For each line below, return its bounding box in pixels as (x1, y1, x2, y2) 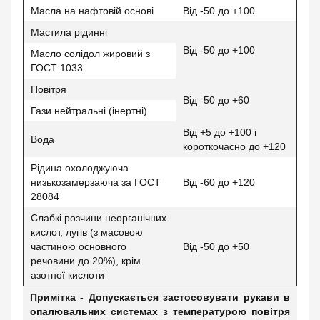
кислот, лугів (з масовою (31, 226, 143, 238)
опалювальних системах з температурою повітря (30, 306, 290, 317)
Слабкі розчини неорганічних (31, 212, 166, 224)
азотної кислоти (31, 269, 104, 281)
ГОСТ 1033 (31, 62, 83, 74)
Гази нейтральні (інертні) (31, 105, 147, 116)
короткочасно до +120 (183, 141, 286, 152)
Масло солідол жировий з (31, 48, 150, 59)
